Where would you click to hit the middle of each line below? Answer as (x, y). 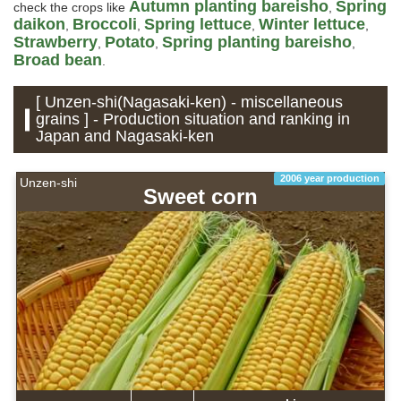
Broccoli (105, 25)
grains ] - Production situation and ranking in (193, 119)
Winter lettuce (312, 25)
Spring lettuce (198, 25)
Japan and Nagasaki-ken (125, 137)
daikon (39, 25)
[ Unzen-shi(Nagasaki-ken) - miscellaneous (190, 102)
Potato (130, 43)
